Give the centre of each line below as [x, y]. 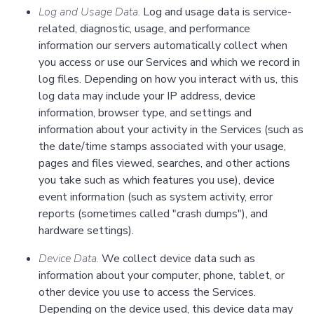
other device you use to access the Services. [147, 293]
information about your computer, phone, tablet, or [162, 276]
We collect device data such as [177, 259]
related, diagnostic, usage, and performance [144, 29]
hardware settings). [86, 231]
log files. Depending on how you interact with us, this [169, 80]
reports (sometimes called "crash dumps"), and [153, 214]
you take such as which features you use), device [157, 180]
